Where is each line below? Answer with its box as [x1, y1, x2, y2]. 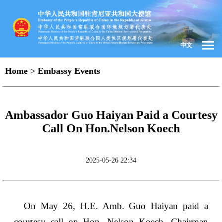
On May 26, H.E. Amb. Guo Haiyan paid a [24, 201, 208, 212]
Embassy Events [38, 66, 100, 76]
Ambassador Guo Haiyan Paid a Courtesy [4, 109, 218, 122]
